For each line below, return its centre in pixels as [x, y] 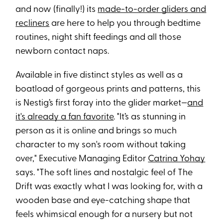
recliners [33, 24]
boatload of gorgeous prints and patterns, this [108, 90]
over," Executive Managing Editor [82, 159]
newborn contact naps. [62, 52]
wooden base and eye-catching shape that [103, 201]
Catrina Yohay [177, 159]
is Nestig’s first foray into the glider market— [102, 104]
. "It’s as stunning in [150, 117]
